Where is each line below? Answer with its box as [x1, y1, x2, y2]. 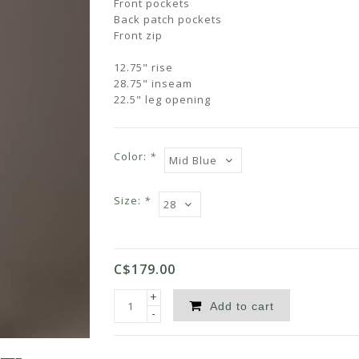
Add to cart [209, 300, 274, 313]
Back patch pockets [113, 12, 222, 26]
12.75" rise [113, 60, 173, 75]
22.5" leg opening [113, 92, 211, 107]
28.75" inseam [113, 76, 192, 91]
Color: [113, 149, 150, 163]
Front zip [113, 28, 163, 42]
